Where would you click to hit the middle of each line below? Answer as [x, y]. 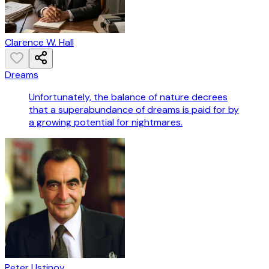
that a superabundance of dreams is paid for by [134, 110]
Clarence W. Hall [39, 43]
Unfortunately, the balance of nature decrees [128, 97]
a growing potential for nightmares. [106, 122]
